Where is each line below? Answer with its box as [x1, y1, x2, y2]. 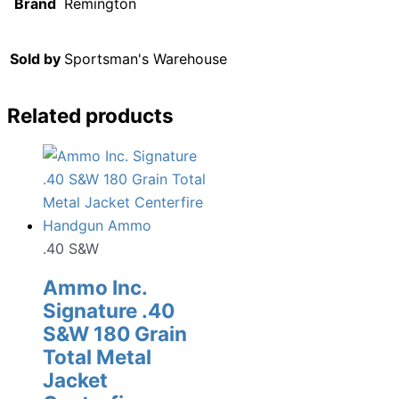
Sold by [10, 50, 61, 69]
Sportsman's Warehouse [64, 50, 227, 69]
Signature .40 [43, 298, 175, 323]
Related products [7, 102, 174, 127]
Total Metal [43, 345, 151, 370]
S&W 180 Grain [43, 322, 187, 346]
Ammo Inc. [43, 275, 147, 300]
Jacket [43, 368, 108, 393]
